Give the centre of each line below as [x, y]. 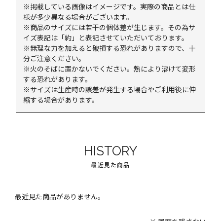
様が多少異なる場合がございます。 [78, 17]
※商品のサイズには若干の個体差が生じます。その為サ [110, 27]
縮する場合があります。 [61, 100]
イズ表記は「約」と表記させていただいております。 [106, 37]
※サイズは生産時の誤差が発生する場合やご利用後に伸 [110, 89]
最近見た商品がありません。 [60, 196]
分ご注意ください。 [55, 58]
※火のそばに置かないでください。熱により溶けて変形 [110, 69]
